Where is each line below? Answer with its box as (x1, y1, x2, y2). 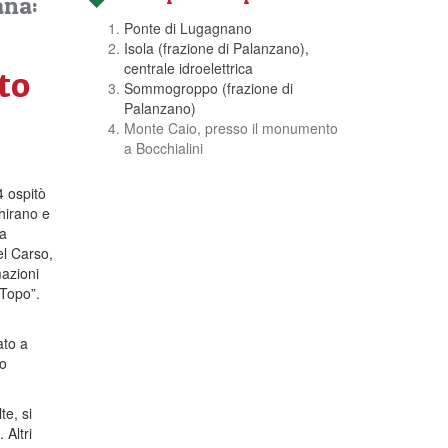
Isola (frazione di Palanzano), (123, 38, 309, 58)
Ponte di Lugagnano (123, 18, 252, 38)
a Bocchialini (123, 138, 203, 158)
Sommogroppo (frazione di (123, 78, 293, 98)
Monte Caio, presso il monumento (123, 118, 338, 138)
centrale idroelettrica (123, 58, 253, 78)
